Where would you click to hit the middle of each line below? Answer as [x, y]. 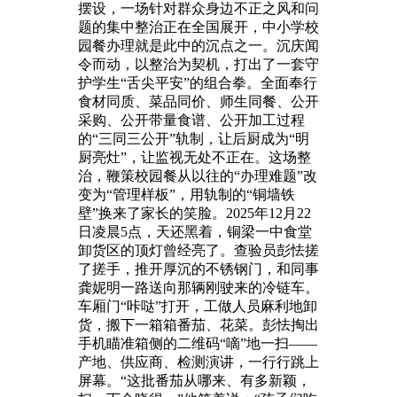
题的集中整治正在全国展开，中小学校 [198, 27]
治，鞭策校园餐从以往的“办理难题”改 [198, 175]
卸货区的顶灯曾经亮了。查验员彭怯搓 [198, 250]
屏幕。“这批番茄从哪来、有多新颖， [195, 380]
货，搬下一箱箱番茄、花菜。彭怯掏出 [198, 324]
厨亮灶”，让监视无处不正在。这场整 [195, 157]
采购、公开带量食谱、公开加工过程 [191, 120]
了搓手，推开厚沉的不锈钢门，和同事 [198, 269]
